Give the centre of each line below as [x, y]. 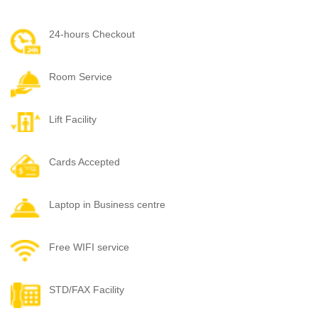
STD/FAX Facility [87, 289]
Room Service [81, 76]
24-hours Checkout [92, 34]
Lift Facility [73, 119]
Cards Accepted [85, 161]
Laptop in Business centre [108, 204]
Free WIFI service [89, 247]
